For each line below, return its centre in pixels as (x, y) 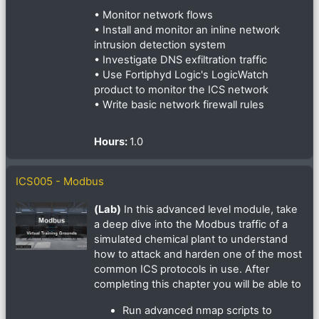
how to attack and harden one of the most (198, 255)
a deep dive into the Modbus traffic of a (191, 225)
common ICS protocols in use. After (182, 270)
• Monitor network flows (153, 15)
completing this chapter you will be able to (198, 284)
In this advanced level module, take (209, 210)
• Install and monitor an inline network (187, 30)
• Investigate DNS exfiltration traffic (181, 60)
